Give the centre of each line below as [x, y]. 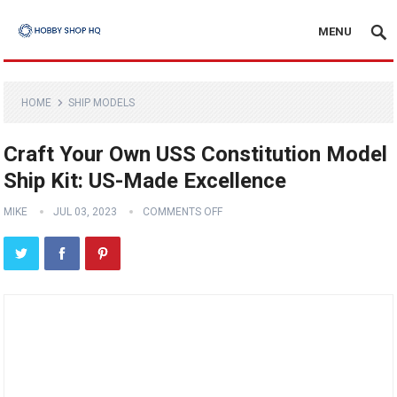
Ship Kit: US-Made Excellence [145, 181]
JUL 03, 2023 [86, 212]
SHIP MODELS [102, 103]
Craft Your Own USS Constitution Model [196, 154]
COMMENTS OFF [183, 212]
